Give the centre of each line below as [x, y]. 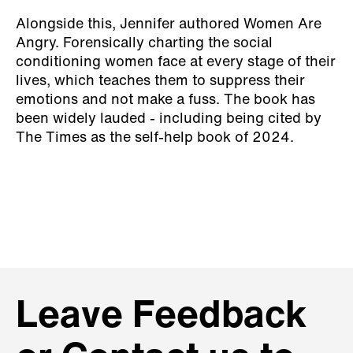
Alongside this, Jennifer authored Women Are [169, 24]
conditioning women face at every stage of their [176, 62]
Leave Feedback [161, 317]
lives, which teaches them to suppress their [160, 81]
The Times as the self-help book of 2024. [155, 138]
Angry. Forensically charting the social [144, 43]
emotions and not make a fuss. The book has [165, 100]
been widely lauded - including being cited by [169, 119]
